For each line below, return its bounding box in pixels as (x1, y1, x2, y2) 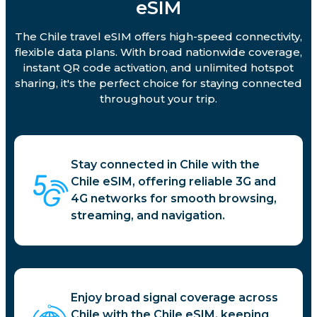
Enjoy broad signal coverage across (71, 291, 278, 305)
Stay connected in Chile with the (71, 158, 260, 172)
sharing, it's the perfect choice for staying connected (15, 76, 302, 91)
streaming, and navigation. (71, 209, 225, 223)
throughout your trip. (100, 92, 217, 106)
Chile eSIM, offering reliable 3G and (71, 175, 276, 189)
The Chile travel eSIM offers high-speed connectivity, (15, 30, 302, 44)
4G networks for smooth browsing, (71, 192, 277, 206)
